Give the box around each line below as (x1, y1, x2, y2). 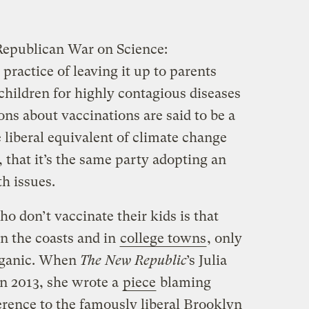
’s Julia (186, 252, 227, 269)
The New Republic (79, 252, 186, 269)
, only (206, 230, 242, 247)
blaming (156, 275, 211, 291)
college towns (119, 230, 206, 247)
